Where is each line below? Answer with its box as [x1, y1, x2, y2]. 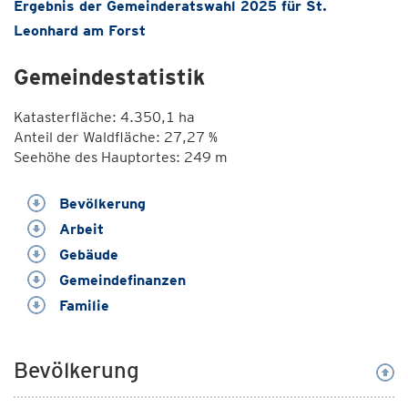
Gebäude [55, 246, 118, 263]
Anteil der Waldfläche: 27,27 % [14, 128, 218, 146]
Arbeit [55, 220, 104, 238]
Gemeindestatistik [14, 64, 205, 90]
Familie [55, 297, 109, 314]
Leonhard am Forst [14, 22, 146, 39]
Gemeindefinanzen [55, 271, 186, 289]
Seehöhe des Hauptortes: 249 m [14, 148, 228, 166]
